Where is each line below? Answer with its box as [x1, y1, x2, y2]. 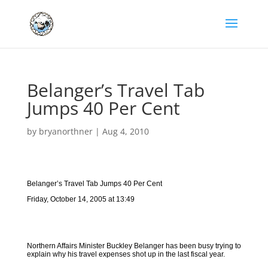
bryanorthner [38, 126, 93, 137]
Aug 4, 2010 [102, 126, 149, 137]
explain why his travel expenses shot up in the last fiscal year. [26, 250, 225, 258]
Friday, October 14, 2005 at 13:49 [26, 195, 135, 203]
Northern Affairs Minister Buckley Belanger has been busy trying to [26, 242, 241, 250]
